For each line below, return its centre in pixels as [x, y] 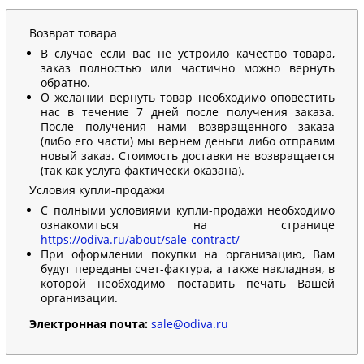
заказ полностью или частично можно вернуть [188, 68]
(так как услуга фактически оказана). [143, 171]
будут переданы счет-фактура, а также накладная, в [188, 268]
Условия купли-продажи [97, 189]
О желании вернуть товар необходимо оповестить [188, 97]
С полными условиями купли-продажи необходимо [188, 210]
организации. [79, 297]
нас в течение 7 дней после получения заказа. [188, 112]
